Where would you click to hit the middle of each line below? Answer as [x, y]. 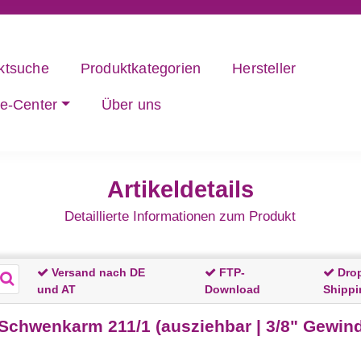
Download [232, 289]
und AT [56, 289]
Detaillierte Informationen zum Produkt [180, 217]
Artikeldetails [180, 190]
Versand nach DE [96, 272]
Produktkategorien [141, 69]
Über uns [131, 105]
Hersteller [264, 69]
